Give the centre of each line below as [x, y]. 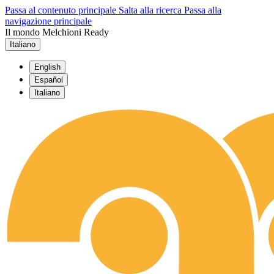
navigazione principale [48, 21]
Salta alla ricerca [151, 10]
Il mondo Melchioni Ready [57, 32]
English [47, 67]
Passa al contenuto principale [62, 10]
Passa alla [203, 10]
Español [49, 80]
